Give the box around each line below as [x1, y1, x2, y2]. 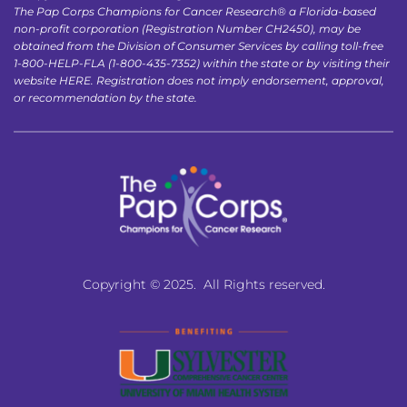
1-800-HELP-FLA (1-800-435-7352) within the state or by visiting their [14, 55, 390, 70]
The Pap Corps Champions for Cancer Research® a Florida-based [14, 4, 376, 18]
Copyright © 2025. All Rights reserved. [82, 275, 325, 293]
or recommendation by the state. [14, 90, 197, 104]
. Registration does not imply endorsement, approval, [91, 73, 384, 87]
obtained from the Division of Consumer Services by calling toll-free [14, 38, 383, 53]
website [14, 73, 59, 87]
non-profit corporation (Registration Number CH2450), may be [14, 21, 361, 35]
